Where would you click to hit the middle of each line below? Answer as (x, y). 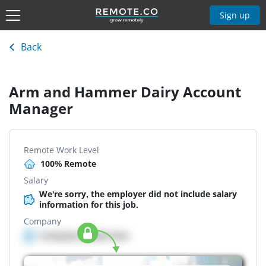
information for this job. (89, 205)
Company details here (84, 236)
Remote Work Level (61, 150)
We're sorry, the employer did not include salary (138, 194)
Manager (41, 109)
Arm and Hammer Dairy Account (125, 92)
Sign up (235, 15)
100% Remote (68, 164)
